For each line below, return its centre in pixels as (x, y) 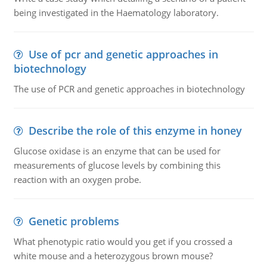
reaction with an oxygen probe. (77, 179)
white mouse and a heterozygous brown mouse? (113, 256)
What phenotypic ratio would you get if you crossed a (123, 241)
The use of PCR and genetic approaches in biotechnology (129, 89)
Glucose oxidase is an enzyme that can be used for (117, 151)
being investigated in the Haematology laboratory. (116, 13)
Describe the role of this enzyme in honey (135, 131)
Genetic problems (74, 221)
